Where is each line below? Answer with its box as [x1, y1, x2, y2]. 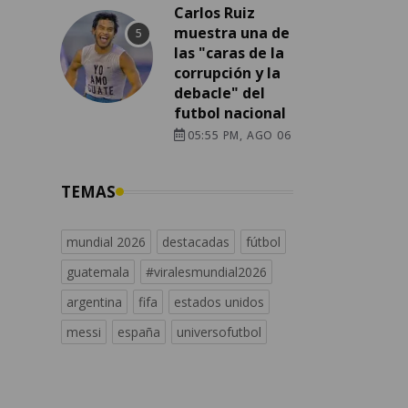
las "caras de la [174, 43, 284, 64]
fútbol [246, 233, 280, 251]
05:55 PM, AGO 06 [187, 127, 291, 144]
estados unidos [174, 293, 264, 311]
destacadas [162, 233, 229, 251]
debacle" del [174, 83, 265, 104]
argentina [66, 293, 122, 311]
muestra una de [174, 23, 290, 44]
